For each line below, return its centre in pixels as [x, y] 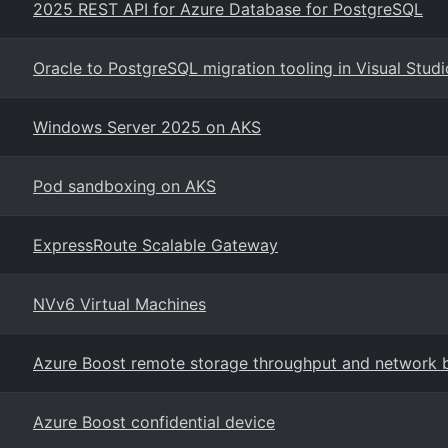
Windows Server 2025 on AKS [147, 127]
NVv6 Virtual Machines [119, 304]
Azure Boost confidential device [154, 422]
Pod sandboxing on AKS [124, 186]
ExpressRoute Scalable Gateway [155, 245]
